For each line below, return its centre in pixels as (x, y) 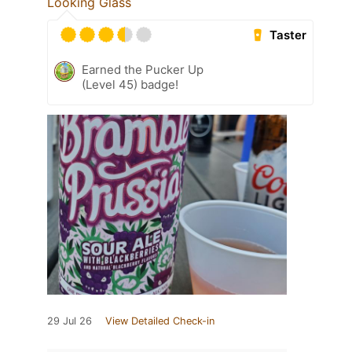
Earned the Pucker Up (143, 70)
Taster (288, 35)
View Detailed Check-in (160, 321)
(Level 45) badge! (130, 85)
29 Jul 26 (70, 321)
